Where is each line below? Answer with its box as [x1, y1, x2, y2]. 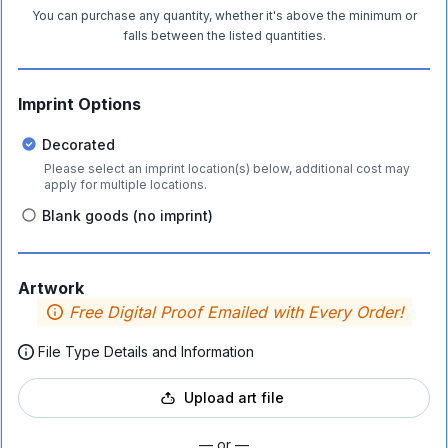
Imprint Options [18, 94, 141, 114]
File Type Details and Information [38, 343, 254, 360]
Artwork [18, 278, 84, 298]
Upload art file [184, 389, 284, 406]
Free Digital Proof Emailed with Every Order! [68, 302, 404, 322]
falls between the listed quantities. [122, 28, 326, 43]
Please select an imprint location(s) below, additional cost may [44, 161, 410, 176]
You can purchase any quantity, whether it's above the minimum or [31, 8, 417, 23]
